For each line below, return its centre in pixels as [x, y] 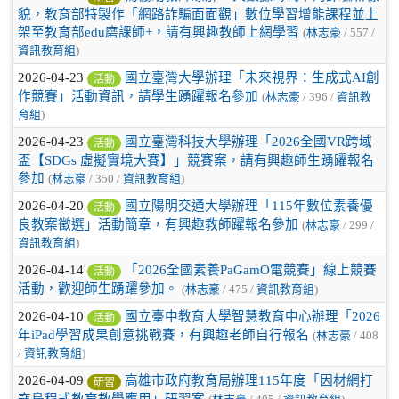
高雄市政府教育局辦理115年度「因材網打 [249, 380]
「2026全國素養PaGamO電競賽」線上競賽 [251, 270]
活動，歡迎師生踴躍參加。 [98, 288]
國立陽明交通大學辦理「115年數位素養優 [249, 206]
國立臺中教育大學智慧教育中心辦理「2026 [252, 316]
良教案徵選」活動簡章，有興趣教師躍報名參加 [158, 224]
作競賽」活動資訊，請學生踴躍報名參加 [138, 96]
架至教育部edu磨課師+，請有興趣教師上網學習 [159, 32]
